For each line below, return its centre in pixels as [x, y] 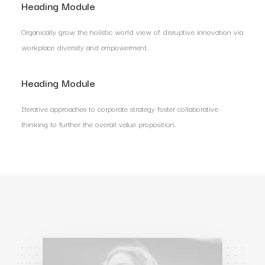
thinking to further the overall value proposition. [98, 124]
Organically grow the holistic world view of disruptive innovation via [132, 31]
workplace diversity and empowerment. [85, 47]
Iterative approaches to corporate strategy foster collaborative [120, 108]
